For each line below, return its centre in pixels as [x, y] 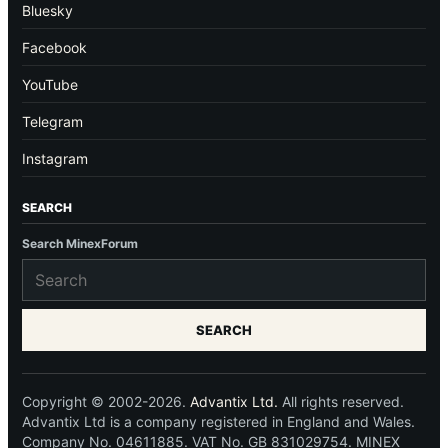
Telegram [52, 121]
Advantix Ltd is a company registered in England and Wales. [218, 421]
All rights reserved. [341, 401]
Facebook [54, 47]
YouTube [50, 84]
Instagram [55, 158]
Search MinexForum [80, 243]
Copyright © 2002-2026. [106, 401]
